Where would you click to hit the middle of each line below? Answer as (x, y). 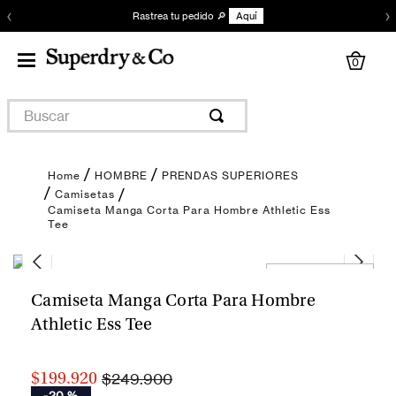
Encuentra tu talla (320, 275)
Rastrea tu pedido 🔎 (179, 16)
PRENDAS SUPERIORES (230, 175)
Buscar (29, 106)
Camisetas (85, 194)
